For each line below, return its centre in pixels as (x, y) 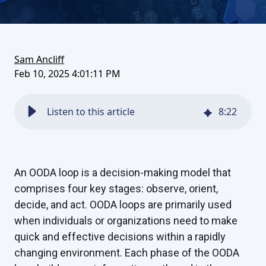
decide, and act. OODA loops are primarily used (123, 205)
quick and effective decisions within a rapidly (120, 237)
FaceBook (38, 47)
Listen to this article (91, 112)
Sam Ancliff (39, 59)
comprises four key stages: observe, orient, (116, 189)
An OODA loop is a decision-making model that (123, 173)
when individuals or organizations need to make (126, 221)
